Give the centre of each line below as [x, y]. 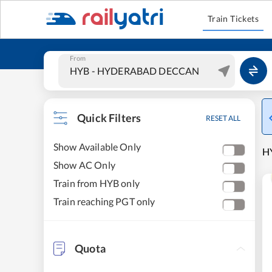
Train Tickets [233, 19]
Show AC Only [84, 165]
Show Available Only [97, 147]
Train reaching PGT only [104, 201]
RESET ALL [223, 118]
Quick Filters [109, 118]
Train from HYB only [97, 183]
